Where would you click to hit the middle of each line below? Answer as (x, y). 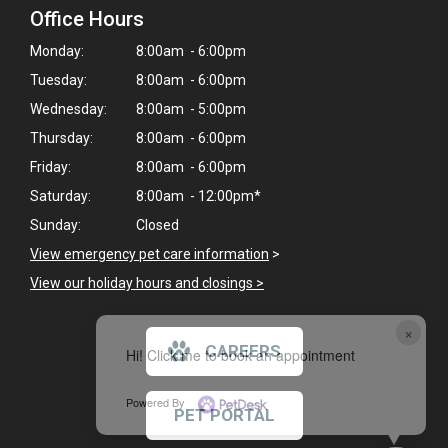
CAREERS (242, 350)
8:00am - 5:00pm (189, 108)
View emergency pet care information (149, 253)
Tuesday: (58, 79)
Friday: (50, 166)
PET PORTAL (224, 414)
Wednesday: (68, 108)
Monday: (57, 50)
